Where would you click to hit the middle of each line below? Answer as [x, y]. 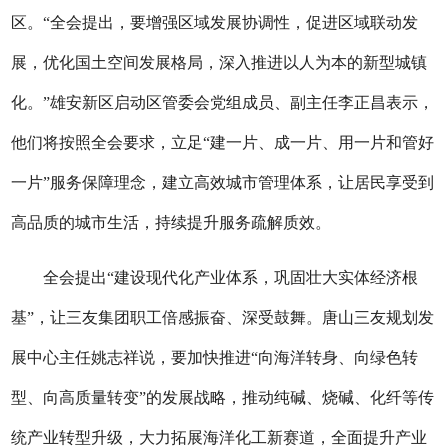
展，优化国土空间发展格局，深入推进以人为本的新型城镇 [219, 62]
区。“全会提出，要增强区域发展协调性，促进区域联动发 [215, 22]
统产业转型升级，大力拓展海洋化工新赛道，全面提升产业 [219, 437]
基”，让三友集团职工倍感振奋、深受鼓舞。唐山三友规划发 [223, 317]
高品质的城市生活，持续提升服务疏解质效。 [171, 222]
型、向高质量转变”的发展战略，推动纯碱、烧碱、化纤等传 [223, 397]
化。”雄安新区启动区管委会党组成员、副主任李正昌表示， [223, 102]
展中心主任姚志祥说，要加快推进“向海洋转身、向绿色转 [215, 357]
